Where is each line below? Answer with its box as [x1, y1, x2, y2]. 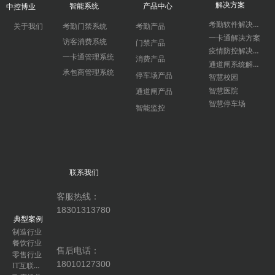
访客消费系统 [62, 37, 107, 46]
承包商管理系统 [62, 68, 114, 77]
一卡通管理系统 [62, 53, 114, 61]
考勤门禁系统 [62, 22, 107, 31]
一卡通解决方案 [208, 33, 260, 42]
